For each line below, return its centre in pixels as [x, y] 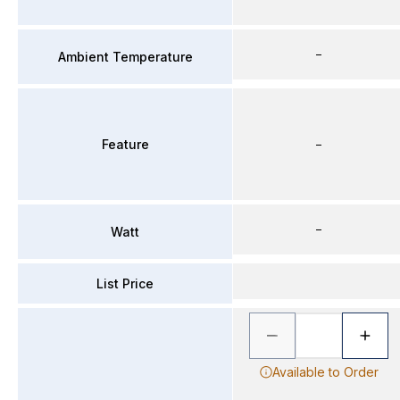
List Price [125, 283]
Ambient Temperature [125, 56]
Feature [125, 144]
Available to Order [325, 372]
